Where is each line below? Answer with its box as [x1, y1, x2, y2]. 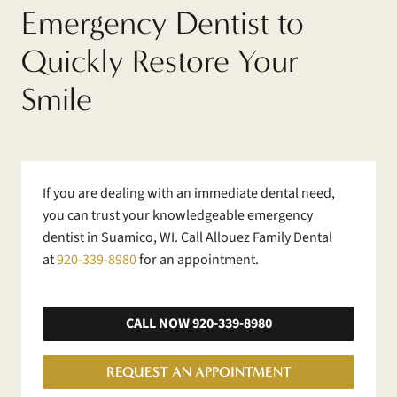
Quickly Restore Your [21, 43, 299, 81]
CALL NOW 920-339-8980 [125, 313, 272, 333]
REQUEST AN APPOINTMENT [105, 363, 292, 381]
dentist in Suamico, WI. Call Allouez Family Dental [43, 228, 332, 248]
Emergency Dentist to [21, 4, 304, 43]
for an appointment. [136, 250, 259, 270]
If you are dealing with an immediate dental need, [43, 183, 335, 204]
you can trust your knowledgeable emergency [43, 206, 313, 226]
